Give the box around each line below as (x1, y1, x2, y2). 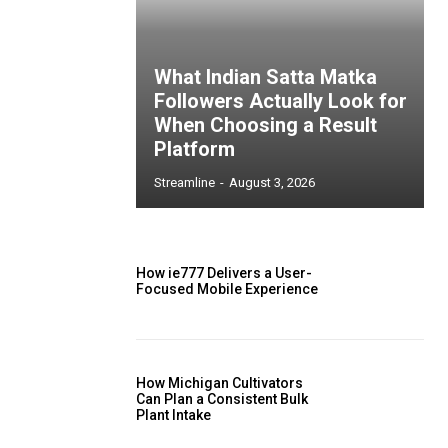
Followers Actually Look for (154, 89, 407, 113)
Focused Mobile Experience (136, 281, 318, 298)
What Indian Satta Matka (154, 65, 377, 89)
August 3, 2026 (229, 175, 315, 190)
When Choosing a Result (154, 113, 377, 137)
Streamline (154, 175, 215, 190)
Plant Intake (136, 406, 211, 423)
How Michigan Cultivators (136, 374, 303, 391)
